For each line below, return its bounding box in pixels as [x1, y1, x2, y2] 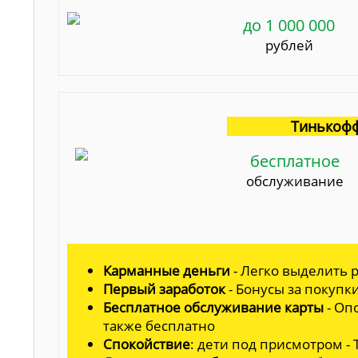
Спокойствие [103, 334, 190, 353]
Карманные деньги [103, 261, 230, 280]
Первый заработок [103, 279, 225, 298]
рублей [265, 35, 313, 54]
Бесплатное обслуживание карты [103, 297, 324, 316]
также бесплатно [103, 316, 215, 335]
